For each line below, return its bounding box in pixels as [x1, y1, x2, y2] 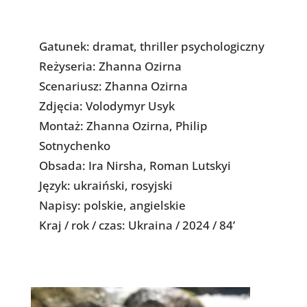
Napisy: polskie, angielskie [38, 197, 186, 214]
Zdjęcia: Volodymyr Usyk [38, 98, 175, 114]
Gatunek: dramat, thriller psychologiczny [38, 38, 265, 55]
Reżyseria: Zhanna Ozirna [38, 58, 182, 75]
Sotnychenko [38, 138, 110, 154]
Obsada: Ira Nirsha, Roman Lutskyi [38, 158, 231, 174]
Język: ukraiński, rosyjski [38, 177, 173, 194]
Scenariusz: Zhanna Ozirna [38, 78, 188, 95]
